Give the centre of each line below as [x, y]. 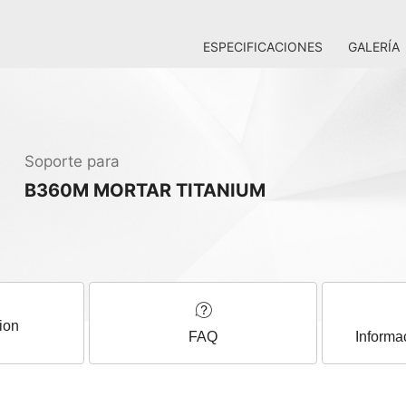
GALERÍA [374, 47]
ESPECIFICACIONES [263, 47]
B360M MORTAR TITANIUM [145, 190]
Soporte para [72, 161]
